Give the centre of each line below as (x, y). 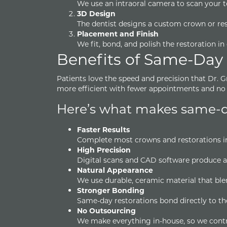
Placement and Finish (118, 34)
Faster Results (103, 129)
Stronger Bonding (111, 190)
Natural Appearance (115, 170)
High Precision (104, 149)
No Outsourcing (106, 210)
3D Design (96, 14)
